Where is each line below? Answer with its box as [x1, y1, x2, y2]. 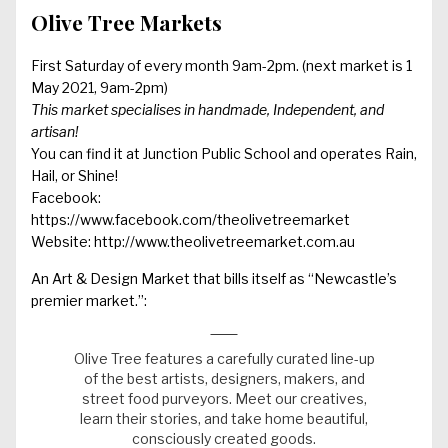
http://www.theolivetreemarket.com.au [94, 232, 355, 250]
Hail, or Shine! [31, 166, 118, 184]
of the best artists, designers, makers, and [83, 369, 365, 387]
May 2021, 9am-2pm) [31, 78, 168, 96]
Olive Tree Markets [31, 8, 222, 37]
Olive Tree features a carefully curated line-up [73, 349, 375, 367]
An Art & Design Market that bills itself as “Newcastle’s [31, 269, 397, 287]
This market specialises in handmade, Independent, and [31, 100, 384, 118]
